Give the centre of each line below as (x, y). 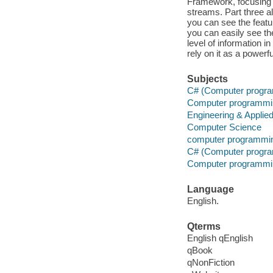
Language (210, 189)
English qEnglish (220, 238)
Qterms (204, 226)
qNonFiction (211, 263)
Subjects (207, 79)
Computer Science (224, 127)
